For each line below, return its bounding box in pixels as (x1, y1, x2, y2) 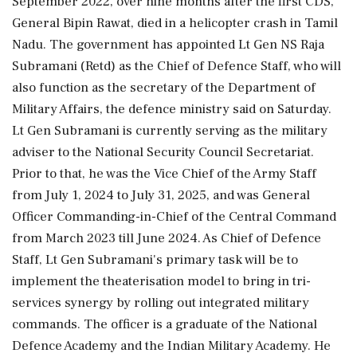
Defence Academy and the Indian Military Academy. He (12, 336, 331, 355)
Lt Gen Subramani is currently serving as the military (12, 121, 328, 139)
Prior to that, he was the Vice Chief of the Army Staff (12, 164, 316, 182)
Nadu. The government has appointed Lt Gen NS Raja (12, 35, 324, 53)
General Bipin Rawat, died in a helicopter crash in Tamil (12, 14, 338, 32)
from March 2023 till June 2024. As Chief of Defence (12, 229, 321, 247)
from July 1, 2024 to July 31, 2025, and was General (12, 186, 310, 204)
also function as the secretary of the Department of (12, 78, 316, 96)
